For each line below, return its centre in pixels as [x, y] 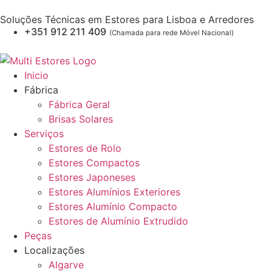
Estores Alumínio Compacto [113, 206]
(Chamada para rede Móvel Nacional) [172, 33]
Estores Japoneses [92, 177]
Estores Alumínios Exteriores [114, 192]
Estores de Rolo [85, 148]
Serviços [44, 134]
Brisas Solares [81, 119]
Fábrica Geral [79, 104]
